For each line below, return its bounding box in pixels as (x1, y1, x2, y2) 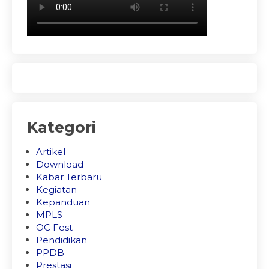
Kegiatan (36, 184, 77, 195)
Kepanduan (36, 196, 90, 208)
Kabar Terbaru (36, 171, 102, 183)
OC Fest (36, 222, 73, 233)
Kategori (27, 118, 96, 136)
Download (36, 159, 83, 170)
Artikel (36, 146, 65, 157)
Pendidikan (36, 234, 87, 246)
